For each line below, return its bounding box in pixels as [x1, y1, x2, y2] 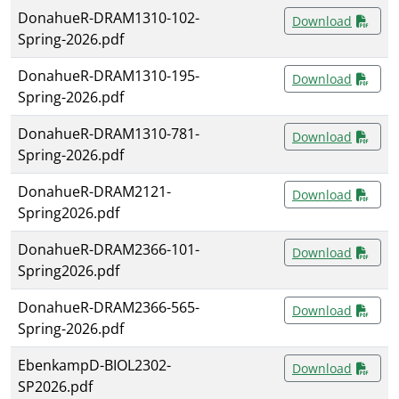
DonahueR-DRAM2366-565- [18, 297, 199, 318]
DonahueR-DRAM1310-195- [18, 66, 199, 86]
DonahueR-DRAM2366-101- [18, 240, 199, 260]
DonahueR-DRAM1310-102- [18, 8, 199, 28]
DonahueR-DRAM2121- [18, 182, 171, 202]
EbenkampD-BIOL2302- [18, 355, 171, 376]
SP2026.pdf [18, 377, 93, 397]
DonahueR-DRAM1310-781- [18, 124, 199, 144]
